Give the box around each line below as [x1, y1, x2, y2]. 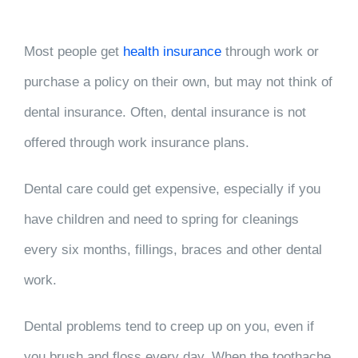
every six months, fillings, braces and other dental [24, 242, 322, 258]
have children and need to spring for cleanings [24, 212, 299, 228]
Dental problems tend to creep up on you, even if [24, 319, 314, 335]
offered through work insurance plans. [24, 135, 249, 151]
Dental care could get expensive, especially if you [24, 181, 320, 197]
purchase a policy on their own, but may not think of [24, 74, 332, 90]
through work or [221, 44, 319, 60]
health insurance [123, 44, 221, 60]
